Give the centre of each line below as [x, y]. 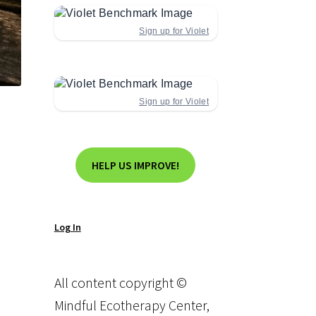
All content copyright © [120, 283]
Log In [67, 227]
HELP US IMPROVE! [136, 165]
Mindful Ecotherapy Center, [132, 305]
